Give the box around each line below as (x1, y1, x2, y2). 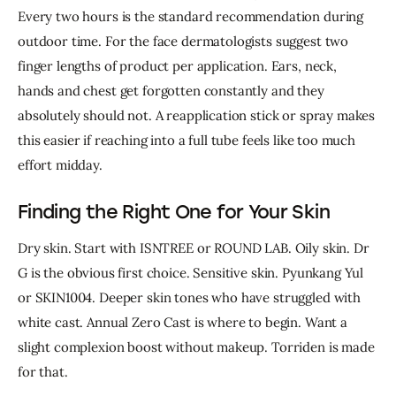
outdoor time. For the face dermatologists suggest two (18, 33, 352, 50)
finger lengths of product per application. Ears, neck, (18, 57, 340, 75)
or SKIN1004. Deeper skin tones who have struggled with (18, 288, 364, 306)
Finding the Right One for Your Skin (18, 201, 330, 224)
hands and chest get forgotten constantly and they (18, 82, 328, 100)
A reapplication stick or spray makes (155, 107, 379, 125)
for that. (18, 362, 68, 380)
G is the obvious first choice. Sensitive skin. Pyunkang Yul (18, 263, 368, 281)
